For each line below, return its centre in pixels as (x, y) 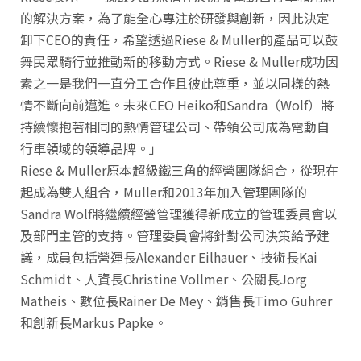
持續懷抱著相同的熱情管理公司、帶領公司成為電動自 (175, 126)
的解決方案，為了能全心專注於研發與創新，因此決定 (175, 17)
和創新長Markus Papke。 (93, 322)
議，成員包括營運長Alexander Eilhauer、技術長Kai (169, 257)
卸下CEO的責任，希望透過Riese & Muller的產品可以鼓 (179, 39)
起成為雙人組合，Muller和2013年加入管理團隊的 (164, 191)
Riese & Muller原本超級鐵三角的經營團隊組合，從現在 (179, 170)
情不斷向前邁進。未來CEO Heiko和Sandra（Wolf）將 (177, 104)
